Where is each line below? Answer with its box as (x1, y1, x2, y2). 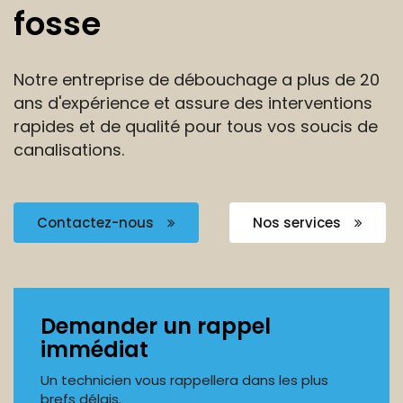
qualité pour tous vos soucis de (125, 115, 378, 138)
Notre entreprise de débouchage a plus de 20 (13, 68, 380, 91)
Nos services (253, 213, 345, 232)
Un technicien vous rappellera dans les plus (40, 371, 328, 390)
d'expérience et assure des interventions (48, 92, 372, 114)
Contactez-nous (37, 213, 157, 232)
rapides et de (13, 115, 125, 138)
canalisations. (13, 139, 124, 161)
